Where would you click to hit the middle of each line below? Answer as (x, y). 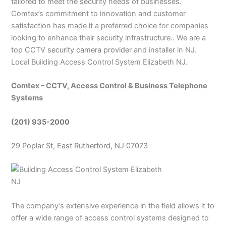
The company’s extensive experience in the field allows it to (113, 206)
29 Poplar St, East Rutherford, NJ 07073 (80, 146)
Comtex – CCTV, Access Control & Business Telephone (109, 86)
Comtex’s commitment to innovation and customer (99, 14)
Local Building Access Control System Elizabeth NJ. (100, 62)
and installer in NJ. (164, 50)
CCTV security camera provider (78, 50)
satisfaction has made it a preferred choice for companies (110, 26)
